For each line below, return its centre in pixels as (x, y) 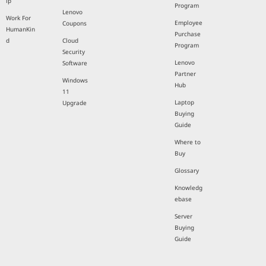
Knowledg (188, 188)
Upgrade (74, 103)
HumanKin (20, 29)
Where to (187, 142)
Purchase (187, 34)
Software (75, 63)
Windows (75, 80)
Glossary (186, 171)
